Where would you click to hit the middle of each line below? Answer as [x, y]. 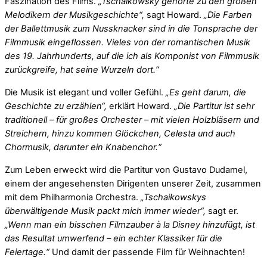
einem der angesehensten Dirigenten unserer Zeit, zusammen [133, 183]
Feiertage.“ [28, 252]
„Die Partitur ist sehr [214, 106]
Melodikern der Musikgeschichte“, [74, 15]
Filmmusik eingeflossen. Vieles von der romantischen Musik [128, 43]
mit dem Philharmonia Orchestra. [72, 197]
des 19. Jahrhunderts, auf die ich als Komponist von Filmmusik [132, 56]
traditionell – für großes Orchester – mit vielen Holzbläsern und [132, 120]
